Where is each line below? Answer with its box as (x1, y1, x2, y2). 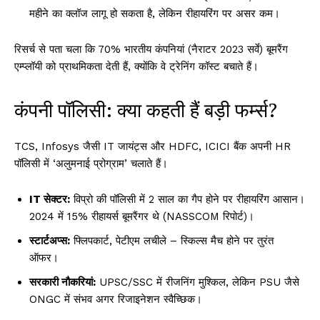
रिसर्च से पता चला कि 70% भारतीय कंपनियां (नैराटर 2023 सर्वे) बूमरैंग (14, 42, 288, 56)
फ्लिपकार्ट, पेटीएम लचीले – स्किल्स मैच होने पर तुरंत (70, 234, 274, 247)
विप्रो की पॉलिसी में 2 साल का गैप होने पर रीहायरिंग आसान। (70, 192, 305, 206)
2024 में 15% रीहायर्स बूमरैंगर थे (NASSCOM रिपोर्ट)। (29, 209, 254, 223)
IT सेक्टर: (29, 192, 70, 206)
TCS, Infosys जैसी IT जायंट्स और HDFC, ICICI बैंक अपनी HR (14, 139, 291, 153)
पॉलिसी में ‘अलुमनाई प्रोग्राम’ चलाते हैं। (14, 156, 168, 170)
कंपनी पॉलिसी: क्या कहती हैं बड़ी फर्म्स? (14, 96, 277, 123)
